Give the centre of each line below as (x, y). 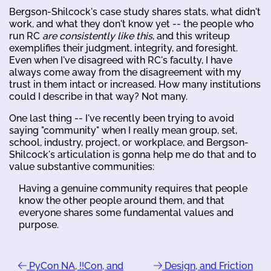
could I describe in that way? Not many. (98, 96)
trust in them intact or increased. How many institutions (135, 84)
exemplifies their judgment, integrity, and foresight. (123, 48)
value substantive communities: (82, 166)
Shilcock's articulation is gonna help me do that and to (133, 154)
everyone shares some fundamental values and (126, 212)
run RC (26, 36)
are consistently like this (97, 36)
